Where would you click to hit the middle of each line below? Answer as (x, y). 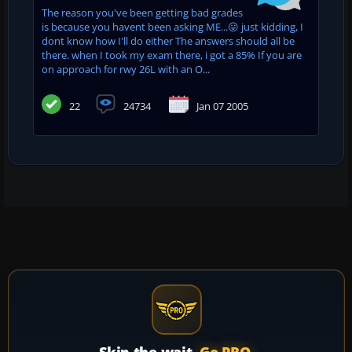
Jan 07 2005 (222, 106)
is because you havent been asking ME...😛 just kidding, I (172, 26)
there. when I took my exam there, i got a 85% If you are (172, 55)
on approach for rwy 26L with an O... (126, 69)
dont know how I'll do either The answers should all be (168, 40)
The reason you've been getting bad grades (142, 12)
